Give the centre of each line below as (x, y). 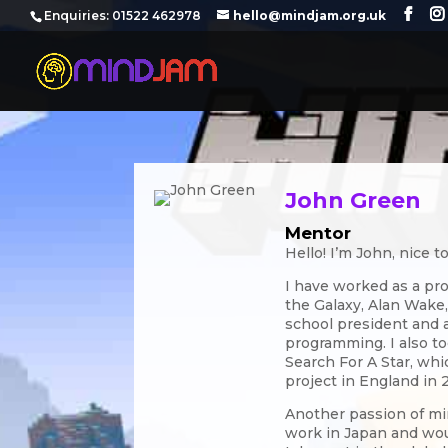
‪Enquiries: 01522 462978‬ (124, 15)
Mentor (318, 232)
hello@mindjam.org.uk (309, 15)
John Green (353, 200)
